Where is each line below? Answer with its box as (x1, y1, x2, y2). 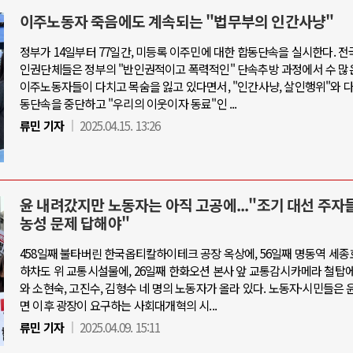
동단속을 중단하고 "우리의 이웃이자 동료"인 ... (20, 95, 237, 112)
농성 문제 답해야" (20, 212, 129, 234)
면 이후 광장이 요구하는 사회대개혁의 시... (20, 296, 217, 314)
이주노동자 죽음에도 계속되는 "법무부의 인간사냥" (20, 10, 334, 32)
